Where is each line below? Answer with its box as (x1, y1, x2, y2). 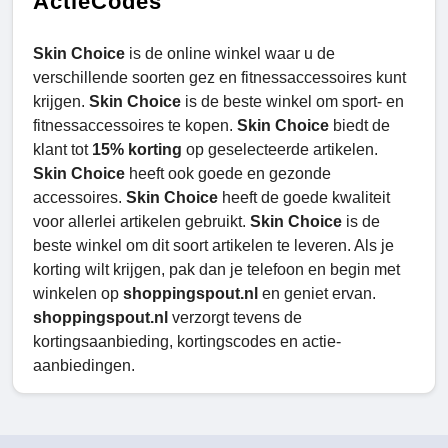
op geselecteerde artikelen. (182, 141, 378, 159)
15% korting (92, 141, 182, 159)
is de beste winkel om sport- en (181, 93, 404, 111)
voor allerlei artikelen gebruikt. (33, 213, 250, 231)
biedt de (329, 117, 390, 135)
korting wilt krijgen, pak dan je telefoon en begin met (33, 261, 400, 279)
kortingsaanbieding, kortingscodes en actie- (33, 333, 341, 351)
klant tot (33, 141, 92, 159)
